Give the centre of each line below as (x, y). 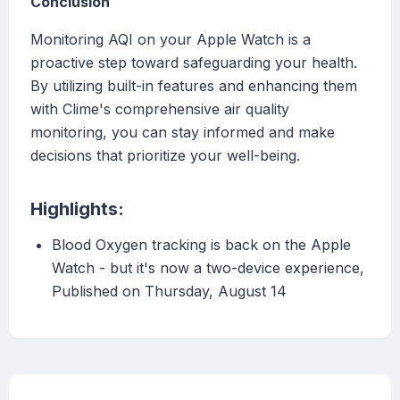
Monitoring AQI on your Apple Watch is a (171, 40)
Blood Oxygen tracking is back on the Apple (201, 245)
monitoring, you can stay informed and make (183, 133)
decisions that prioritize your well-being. (165, 156)
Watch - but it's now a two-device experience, (208, 268)
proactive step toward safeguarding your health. (194, 63)
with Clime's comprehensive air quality (160, 109)
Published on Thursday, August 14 (169, 292)
